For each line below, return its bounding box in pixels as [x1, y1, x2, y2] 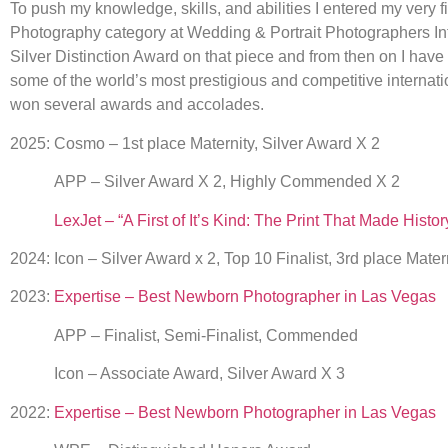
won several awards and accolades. [10, 96, 264, 114]
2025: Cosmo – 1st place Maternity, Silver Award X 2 [10, 134, 380, 152]
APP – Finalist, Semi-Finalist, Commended [10, 326, 358, 344]
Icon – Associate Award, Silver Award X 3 [10, 365, 345, 383]
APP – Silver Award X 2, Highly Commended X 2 [10, 173, 400, 191]
